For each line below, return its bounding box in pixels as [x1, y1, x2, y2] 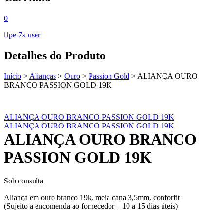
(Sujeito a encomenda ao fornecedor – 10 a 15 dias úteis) [4, 201, 178, 210]
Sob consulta [4, 176, 43, 185]
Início [4, 72, 21, 80]
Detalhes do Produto [4, 49, 106, 62]
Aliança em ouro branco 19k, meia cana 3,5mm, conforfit [4, 193, 180, 201]
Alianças [29, 72, 56, 80]
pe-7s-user [9, 30, 40, 39]
